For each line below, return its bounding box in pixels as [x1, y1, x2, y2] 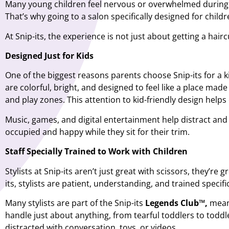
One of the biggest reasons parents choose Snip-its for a [5, 70, 224, 81]
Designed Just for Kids [5, 50, 94, 61]
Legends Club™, [145, 197, 208, 209]
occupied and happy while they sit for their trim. [5, 126, 190, 138]
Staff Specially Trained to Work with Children [5, 146, 188, 157]
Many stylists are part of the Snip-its [5, 197, 145, 209]
